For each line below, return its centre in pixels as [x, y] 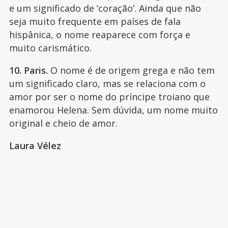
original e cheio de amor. [66, 123]
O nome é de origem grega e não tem [131, 70]
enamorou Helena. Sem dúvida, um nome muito [113, 110]
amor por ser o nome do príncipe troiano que [109, 97]
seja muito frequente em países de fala [95, 22]
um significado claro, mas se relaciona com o [107, 84]
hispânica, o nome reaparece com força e [99, 35]
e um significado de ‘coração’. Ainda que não [105, 8]
